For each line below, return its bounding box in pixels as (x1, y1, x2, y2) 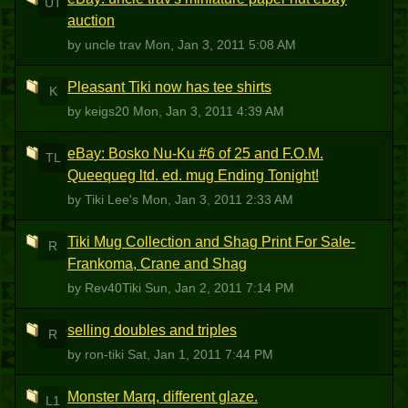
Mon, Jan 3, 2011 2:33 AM (142, 192, 293, 207)
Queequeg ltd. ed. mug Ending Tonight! (67, 168, 319, 183)
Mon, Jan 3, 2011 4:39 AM (133, 104, 284, 118)
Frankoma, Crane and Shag (67, 256, 247, 271)
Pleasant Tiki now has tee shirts (67, 79, 271, 95)
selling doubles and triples (67, 322, 237, 338)
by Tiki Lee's (67, 192, 142, 207)
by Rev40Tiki (67, 280, 145, 295)
